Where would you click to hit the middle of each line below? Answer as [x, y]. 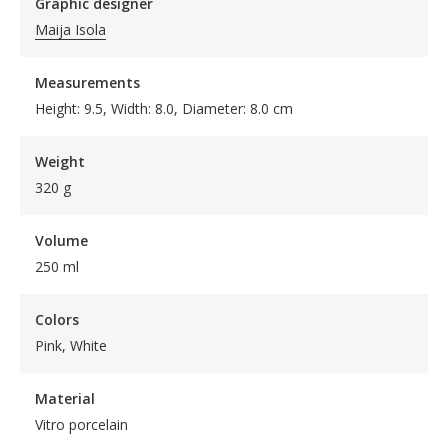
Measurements [87, 82]
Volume [61, 240]
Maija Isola [70, 29]
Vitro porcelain [81, 424]
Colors [57, 319]
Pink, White [71, 345]
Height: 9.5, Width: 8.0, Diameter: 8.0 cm [164, 108]
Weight [60, 161]
